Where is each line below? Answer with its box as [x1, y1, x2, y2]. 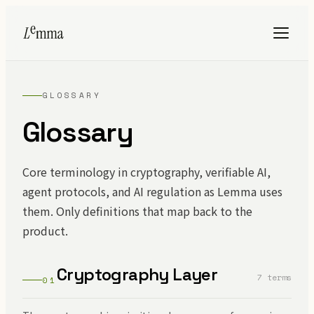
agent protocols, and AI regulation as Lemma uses [22, 183, 282, 200]
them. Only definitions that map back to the [22, 203, 252, 219]
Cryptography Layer [57, 264, 218, 285]
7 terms [257, 271, 292, 283]
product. [22, 222, 68, 239]
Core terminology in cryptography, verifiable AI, [22, 163, 271, 180]
